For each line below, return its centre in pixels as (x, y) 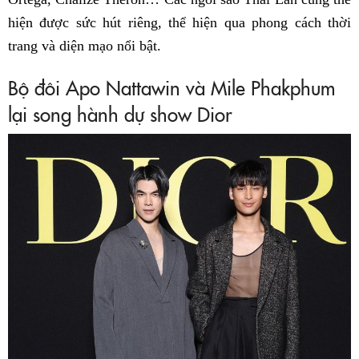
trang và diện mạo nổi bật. (85, 45)
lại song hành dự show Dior (120, 113)
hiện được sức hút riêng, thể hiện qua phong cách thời (179, 22)
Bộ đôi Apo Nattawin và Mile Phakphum (171, 87)
